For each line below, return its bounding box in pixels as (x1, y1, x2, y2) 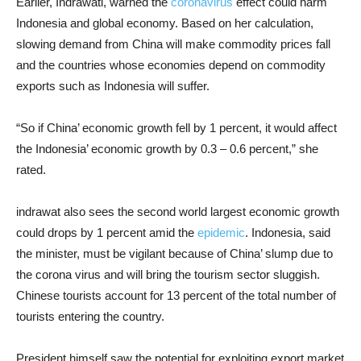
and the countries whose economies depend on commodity (16, 58, 326, 72)
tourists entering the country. (16, 309, 164, 323)
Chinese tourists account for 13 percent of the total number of (16, 288, 336, 302)
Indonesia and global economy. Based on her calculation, (16, 16, 313, 30)
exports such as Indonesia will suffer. (16, 79, 210, 93)
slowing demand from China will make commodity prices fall (16, 37, 330, 51)
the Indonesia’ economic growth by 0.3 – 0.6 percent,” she (16, 142, 318, 156)
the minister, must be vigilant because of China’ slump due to (16, 247, 333, 260)
